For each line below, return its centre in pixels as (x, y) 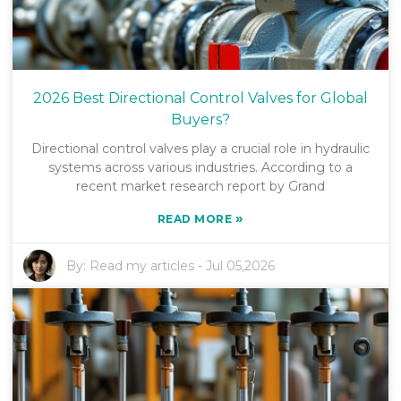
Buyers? (200, 119)
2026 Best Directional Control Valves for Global (200, 98)
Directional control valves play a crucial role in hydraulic (200, 148)
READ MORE (196, 218)
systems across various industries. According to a (200, 167)
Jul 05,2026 (241, 265)
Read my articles (142, 265)
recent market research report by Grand (200, 186)
